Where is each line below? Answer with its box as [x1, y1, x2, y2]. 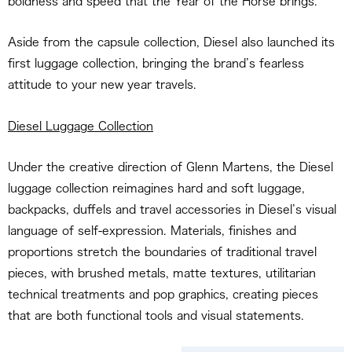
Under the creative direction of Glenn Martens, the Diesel [8, 161, 333, 174]
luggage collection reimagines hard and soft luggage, [8, 182, 305, 195]
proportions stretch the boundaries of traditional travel [8, 246, 317, 258]
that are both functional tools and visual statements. [8, 310, 304, 322]
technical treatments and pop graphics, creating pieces [8, 288, 318, 301]
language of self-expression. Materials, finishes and [8, 225, 296, 237]
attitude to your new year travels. [8, 79, 196, 91]
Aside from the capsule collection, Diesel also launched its [8, 36, 335, 49]
